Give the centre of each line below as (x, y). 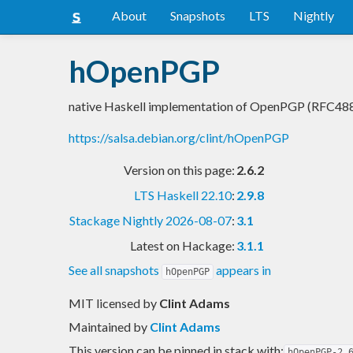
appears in (242, 269)
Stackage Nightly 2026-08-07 (150, 220)
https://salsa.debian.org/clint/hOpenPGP (179, 137)
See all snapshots (115, 269)
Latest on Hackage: (182, 245)
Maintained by (109, 326)
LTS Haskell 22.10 (183, 195)
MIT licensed (106, 303)
